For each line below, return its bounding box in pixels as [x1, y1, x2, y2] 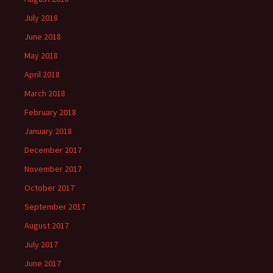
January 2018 [24, 126, 72, 136]
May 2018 [24, 50, 58, 61]
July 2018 [24, 12, 58, 23]
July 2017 [24, 239, 58, 250]
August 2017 [24, 220, 69, 231]
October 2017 [24, 182, 74, 193]
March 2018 [24, 88, 65, 99]
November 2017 [24, 163, 82, 174]
